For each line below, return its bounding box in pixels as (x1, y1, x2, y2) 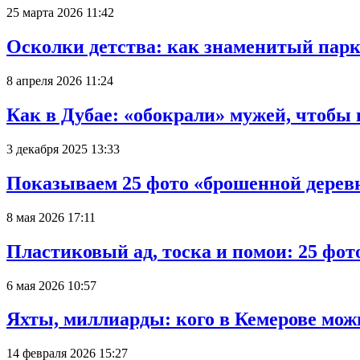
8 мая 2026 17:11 (6, 210, 96, 224)
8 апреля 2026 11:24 (6, 74, 113, 88)
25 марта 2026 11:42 (6, 6, 114, 20)
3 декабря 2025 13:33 (6, 141, 120, 156)
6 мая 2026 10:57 (6, 278, 96, 292)
